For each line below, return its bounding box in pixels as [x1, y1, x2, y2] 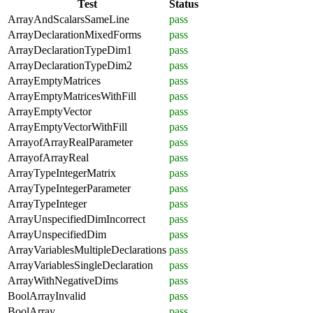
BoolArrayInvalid [8, 290, 86, 303]
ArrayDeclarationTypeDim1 [8, 44, 132, 57]
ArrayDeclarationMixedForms [8, 29, 141, 41]
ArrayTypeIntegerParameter [8, 182, 131, 195]
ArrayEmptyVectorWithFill [8, 121, 127, 133]
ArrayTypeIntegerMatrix [8, 167, 116, 180]
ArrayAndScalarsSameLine [8, 13, 129, 26]
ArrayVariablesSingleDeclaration [8, 259, 153, 272]
